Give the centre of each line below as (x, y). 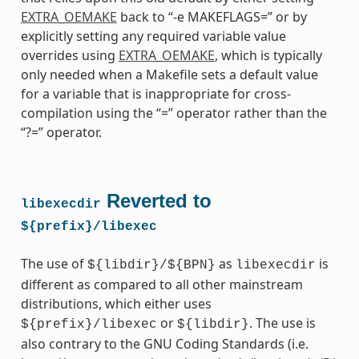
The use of (54, 263)
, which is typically (268, 55)
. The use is (282, 323)
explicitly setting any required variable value (153, 36)
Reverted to (156, 200)
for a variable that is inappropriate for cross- (155, 93)
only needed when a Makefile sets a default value (169, 74)
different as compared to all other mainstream (161, 284)
